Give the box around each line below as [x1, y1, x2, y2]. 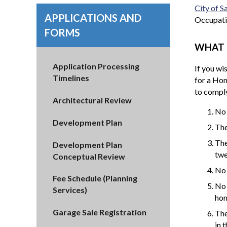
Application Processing [53, 61, 139, 71]
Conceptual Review [53, 151, 125, 161]
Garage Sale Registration [53, 207, 146, 217]
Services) [53, 185, 87, 195]
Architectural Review [53, 95, 132, 105]
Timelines [53, 73, 89, 83]
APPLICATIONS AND [45, 11, 141, 24]
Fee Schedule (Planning [53, 173, 137, 183]
